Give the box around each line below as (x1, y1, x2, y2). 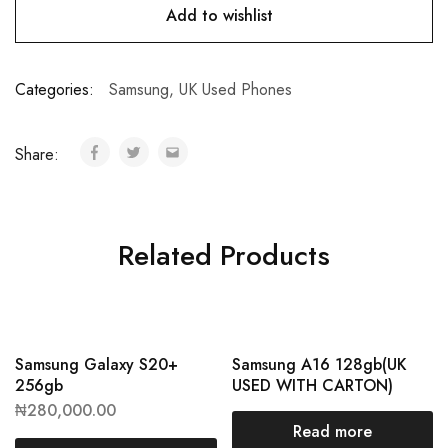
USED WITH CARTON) (231, 374, 393, 397)
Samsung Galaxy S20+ (15, 353, 178, 376)
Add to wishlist (165, 4, 273, 27)
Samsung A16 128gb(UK (231, 353, 407, 376)
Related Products (118, 235, 330, 276)
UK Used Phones (179, 78, 292, 101)
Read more (292, 420, 372, 443)
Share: (15, 143, 64, 166)
